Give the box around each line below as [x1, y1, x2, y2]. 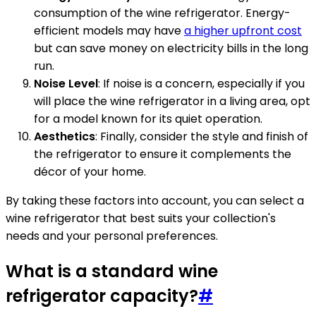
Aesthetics [34, 128, 95, 145]
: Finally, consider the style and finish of [95, 128, 308, 145]
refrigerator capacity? [6, 284, 198, 308]
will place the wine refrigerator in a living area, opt [34, 93, 310, 110]
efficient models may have [34, 23, 184, 39]
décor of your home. [34, 164, 146, 181]
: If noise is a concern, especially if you [98, 75, 305, 92]
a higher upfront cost [184, 23, 302, 39]
